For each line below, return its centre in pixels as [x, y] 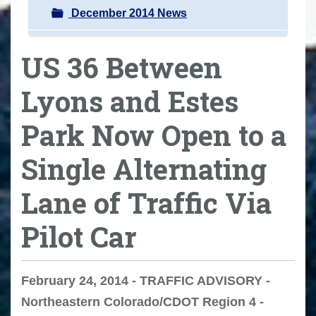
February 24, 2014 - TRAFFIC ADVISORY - [146, 281]
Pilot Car [79, 236]
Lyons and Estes [130, 101]
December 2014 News [128, 13]
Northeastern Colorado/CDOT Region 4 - [142, 302]
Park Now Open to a [154, 135]
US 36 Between [122, 67]
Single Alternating [144, 169]
